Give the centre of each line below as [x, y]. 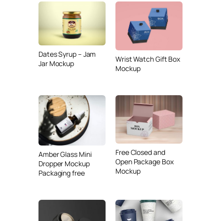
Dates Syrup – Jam [67, 54]
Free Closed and [140, 152]
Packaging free [62, 173]
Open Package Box [145, 162]
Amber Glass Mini [65, 154]
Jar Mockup [56, 64]
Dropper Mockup [64, 163]
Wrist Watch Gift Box [148, 59]
